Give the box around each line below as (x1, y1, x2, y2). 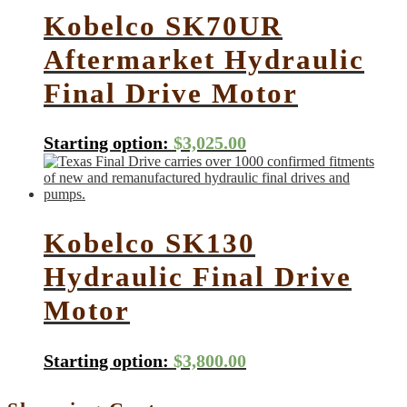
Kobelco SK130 (44, 227, 255, 260)
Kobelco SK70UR (44, 9, 283, 42)
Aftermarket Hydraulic (44, 43, 364, 75)
